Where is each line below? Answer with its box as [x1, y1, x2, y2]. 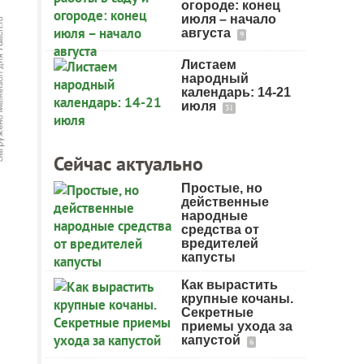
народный [181, 71, 249, 85]
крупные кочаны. [181, 292, 293, 305]
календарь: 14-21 [181, 85, 291, 99]
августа [181, 26, 234, 40]
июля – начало [181, 12, 276, 26]
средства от [181, 223, 259, 236]
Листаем [181, 58, 236, 71]
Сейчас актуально [54, 151, 203, 176]
